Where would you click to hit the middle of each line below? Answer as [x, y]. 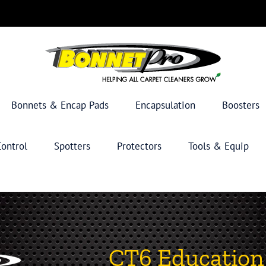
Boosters [240, 105]
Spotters [72, 146]
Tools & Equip [219, 146]
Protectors [140, 146]
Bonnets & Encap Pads [60, 105]
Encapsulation [165, 105]
